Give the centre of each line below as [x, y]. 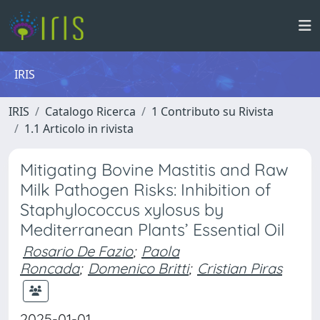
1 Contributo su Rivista [212, 111]
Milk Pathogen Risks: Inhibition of [145, 190]
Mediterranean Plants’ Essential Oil [152, 230]
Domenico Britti [138, 268]
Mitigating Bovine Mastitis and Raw [154, 170]
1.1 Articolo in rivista [79, 129]
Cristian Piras [240, 268]
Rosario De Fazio [78, 251]
